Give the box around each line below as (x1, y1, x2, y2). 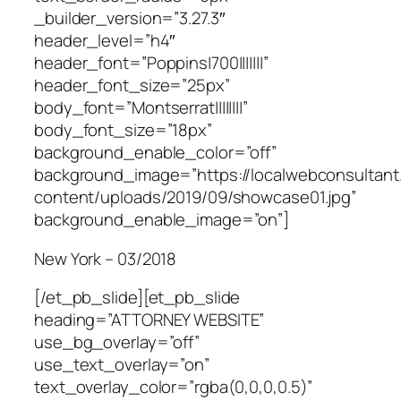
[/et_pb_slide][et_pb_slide (34, 286, 241, 310)
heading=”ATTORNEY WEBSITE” (34, 308, 265, 332)
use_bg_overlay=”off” (34, 330, 200, 354)
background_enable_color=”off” (34, 141, 277, 165)
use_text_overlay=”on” (34, 353, 209, 377)
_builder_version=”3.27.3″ (34, 6, 226, 30)
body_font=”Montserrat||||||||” (34, 96, 248, 120)
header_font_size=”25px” (34, 73, 230, 98)
